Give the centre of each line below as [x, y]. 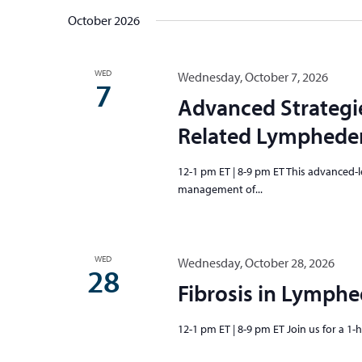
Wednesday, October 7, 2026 [253, 77]
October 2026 [104, 20]
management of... [220, 189]
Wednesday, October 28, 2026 [256, 263]
